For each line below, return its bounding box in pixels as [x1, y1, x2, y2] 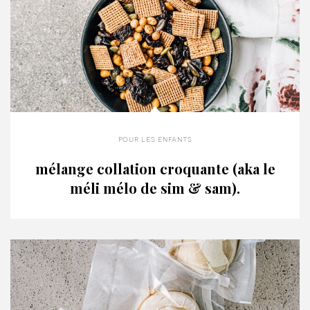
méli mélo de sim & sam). [70, 178, 240, 197]
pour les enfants [118, 134, 192, 143]
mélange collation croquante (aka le [35, 158, 275, 178]
